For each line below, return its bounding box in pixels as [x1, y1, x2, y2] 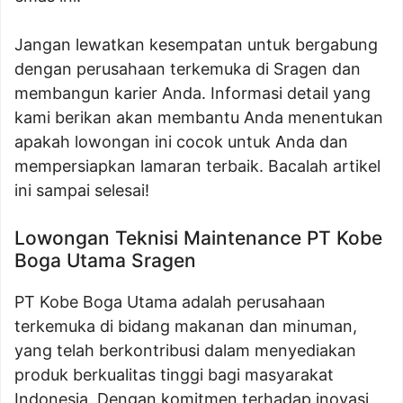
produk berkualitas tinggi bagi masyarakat [14, 365, 334, 384]
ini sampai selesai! [14, 181, 149, 200]
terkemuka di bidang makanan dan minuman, [14, 317, 357, 336]
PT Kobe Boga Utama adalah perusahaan [14, 292, 326, 311]
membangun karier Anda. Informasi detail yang [14, 84, 371, 103]
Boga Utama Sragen [14, 249, 196, 272]
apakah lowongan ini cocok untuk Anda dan [14, 132, 348, 151]
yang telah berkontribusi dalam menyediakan [14, 341, 356, 360]
